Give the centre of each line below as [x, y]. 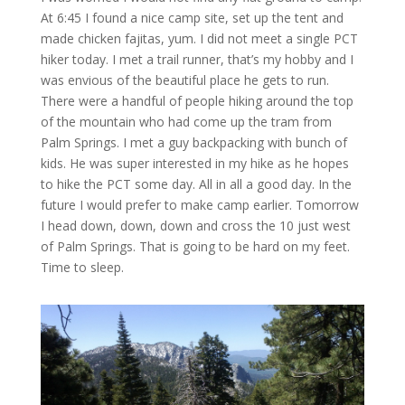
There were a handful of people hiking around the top [197, 101]
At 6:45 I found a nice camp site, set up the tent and [192, 18]
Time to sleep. [82, 267]
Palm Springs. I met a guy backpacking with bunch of [193, 142]
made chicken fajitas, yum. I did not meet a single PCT [199, 38]
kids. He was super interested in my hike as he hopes [194, 163]
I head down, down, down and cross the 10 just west [195, 226]
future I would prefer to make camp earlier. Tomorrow [199, 205]
